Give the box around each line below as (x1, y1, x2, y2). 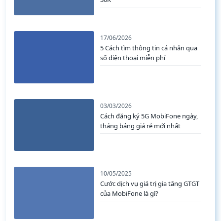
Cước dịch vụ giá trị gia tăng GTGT (100, 179, 200, 188)
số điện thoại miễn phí (100, 53, 166, 63)
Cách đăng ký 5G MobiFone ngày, (100, 111, 198, 120)
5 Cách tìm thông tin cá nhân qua (100, 43, 198, 53)
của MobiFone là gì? (100, 189, 159, 198)
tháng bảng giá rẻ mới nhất (100, 121, 181, 130)
